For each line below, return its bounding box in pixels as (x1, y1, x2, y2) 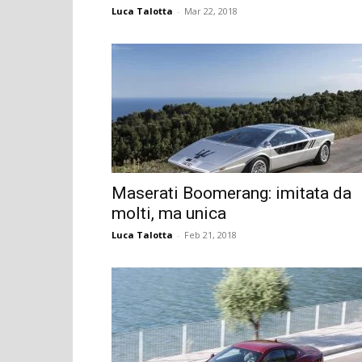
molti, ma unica (112, 203, 226, 223)
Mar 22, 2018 (184, 4, 238, 17)
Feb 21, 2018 (184, 228, 237, 241)
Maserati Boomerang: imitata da (112, 183, 351, 203)
